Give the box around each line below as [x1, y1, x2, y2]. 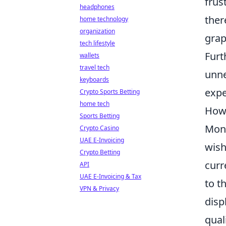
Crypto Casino [80, 124, 119, 132]
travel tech [80, 63, 109, 72]
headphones [80, 3, 115, 11]
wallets [80, 51, 99, 60]
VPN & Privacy [80, 184, 119, 193]
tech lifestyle [80, 39, 115, 47]
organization [80, 27, 115, 35]
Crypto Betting [80, 148, 120, 156]
